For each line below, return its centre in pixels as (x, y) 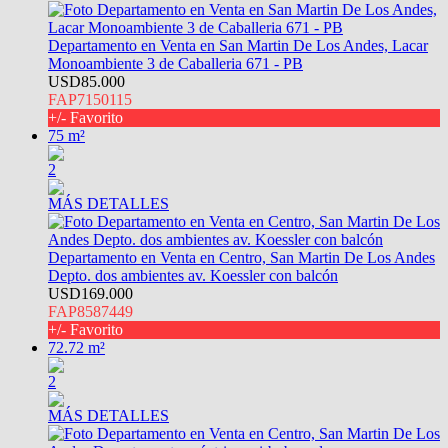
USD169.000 (90, 293)
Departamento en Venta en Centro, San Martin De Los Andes (241, 257)
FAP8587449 (90, 311)
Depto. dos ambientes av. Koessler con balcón (193, 275)
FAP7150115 (90, 99)
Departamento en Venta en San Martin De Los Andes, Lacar (238, 45)
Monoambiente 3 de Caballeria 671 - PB (175, 63)
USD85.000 (86, 81)
